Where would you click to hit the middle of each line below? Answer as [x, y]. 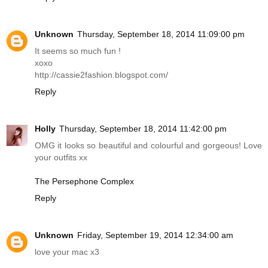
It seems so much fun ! [78, 51]
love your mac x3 [67, 252]
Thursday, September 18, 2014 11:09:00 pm [161, 34]
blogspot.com [140, 75]
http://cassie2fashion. [75, 75]
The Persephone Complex [84, 182]
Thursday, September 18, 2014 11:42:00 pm [143, 129]
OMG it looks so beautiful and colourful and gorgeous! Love [148, 146]
